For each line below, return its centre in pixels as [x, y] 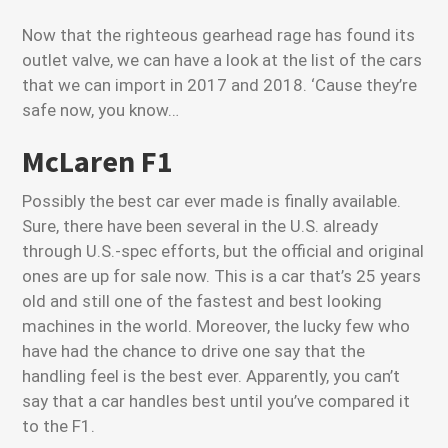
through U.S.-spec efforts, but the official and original [223, 251]
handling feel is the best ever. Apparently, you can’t [211, 376]
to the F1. [59, 426]
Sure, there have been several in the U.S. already [200, 226]
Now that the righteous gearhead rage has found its [219, 35]
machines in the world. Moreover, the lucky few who [216, 326]
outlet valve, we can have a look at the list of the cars [222, 60]
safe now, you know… [101, 110]
